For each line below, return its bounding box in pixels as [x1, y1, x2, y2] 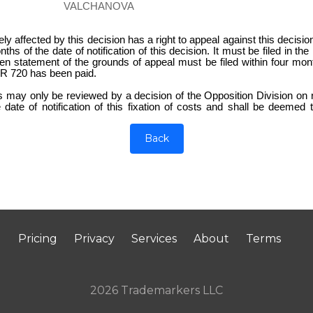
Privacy [74, 231, 115, 245]
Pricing [18, 231, 57, 245]
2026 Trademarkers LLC [90, 283, 223, 297]
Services [131, 231, 177, 245]
